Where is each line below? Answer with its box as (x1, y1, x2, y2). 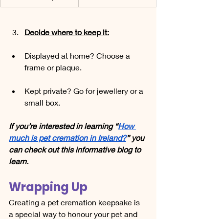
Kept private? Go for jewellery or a (24, 86, 145, 96)
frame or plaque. (24, 63, 82, 72)
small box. (24, 98, 60, 108)
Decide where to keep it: (24, 27, 109, 37)
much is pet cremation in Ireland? (9, 133, 126, 143)
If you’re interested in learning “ (9, 121, 118, 131)
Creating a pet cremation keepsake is (9, 197, 142, 207)
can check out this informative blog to (9, 145, 143, 154)
